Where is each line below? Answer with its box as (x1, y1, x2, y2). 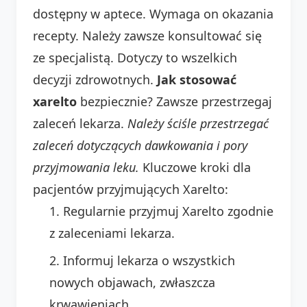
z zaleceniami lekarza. (49, 224, 175, 241)
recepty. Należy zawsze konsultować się (33, 27, 262, 44)
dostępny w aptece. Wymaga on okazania (33, 5, 273, 22)
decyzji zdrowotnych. (33, 71, 157, 88)
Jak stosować (157, 71, 236, 88)
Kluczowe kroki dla (139, 158, 251, 175)
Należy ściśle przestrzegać (127, 114, 269, 132)
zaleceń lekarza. (33, 114, 127, 132)
